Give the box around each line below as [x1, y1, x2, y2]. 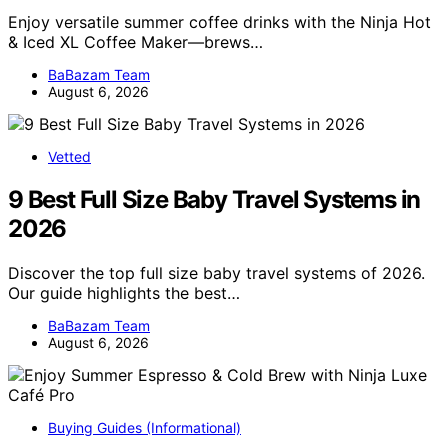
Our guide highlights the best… [8, 282, 240, 303]
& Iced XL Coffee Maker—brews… [8, 31, 263, 52]
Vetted [48, 147, 91, 165]
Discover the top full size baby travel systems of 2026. [8, 262, 425, 283]
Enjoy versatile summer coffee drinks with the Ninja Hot [8, 11, 431, 32]
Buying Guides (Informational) [48, 418, 241, 436]
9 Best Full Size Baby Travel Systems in [8, 184, 421, 214]
